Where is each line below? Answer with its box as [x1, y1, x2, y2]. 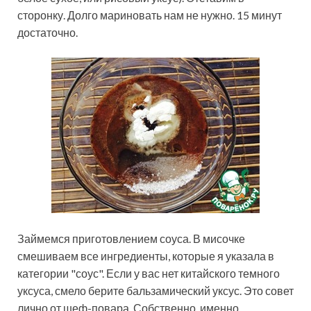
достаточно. [17, 26, 78, 40]
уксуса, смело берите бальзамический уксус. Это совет [17, 284, 294, 298]
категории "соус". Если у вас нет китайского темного [17, 267, 280, 280]
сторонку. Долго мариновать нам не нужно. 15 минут [17, 8, 282, 22]
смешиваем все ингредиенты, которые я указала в [17, 249, 274, 263]
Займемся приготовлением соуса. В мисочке [17, 232, 245, 246]
